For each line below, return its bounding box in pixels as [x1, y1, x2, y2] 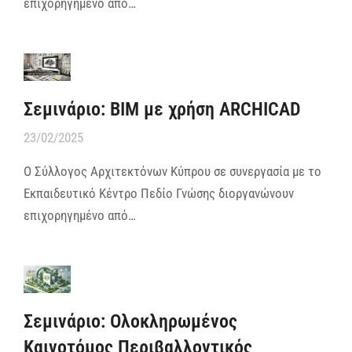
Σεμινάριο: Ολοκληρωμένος [24, 310, 237, 332]
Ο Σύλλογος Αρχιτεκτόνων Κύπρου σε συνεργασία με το [24, 163, 321, 179]
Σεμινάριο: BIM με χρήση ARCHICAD [24, 97, 301, 120]
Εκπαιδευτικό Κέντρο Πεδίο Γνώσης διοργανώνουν [24, 185, 294, 201]
